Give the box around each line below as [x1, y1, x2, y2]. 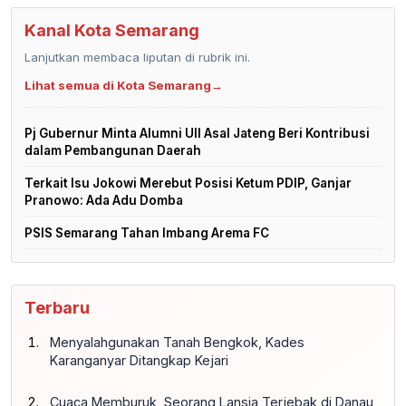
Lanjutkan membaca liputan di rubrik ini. [24, 49, 250, 64]
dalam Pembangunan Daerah [24, 142, 201, 158]
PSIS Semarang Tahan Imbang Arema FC [24, 225, 269, 240]
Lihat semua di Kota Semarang [24, 77, 211, 92]
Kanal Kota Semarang [24, 20, 199, 40]
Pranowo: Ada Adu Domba [24, 192, 183, 208]
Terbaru [24, 297, 90, 317]
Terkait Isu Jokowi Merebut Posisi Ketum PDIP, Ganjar [24, 175, 352, 190]
